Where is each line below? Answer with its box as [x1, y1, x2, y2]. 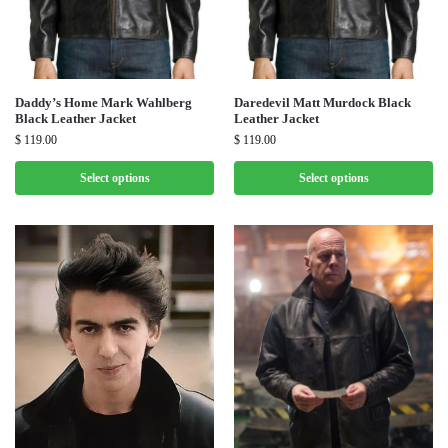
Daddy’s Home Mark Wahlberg [15, 95, 192, 111]
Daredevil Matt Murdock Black [234, 95, 411, 111]
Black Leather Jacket [15, 111, 136, 127]
